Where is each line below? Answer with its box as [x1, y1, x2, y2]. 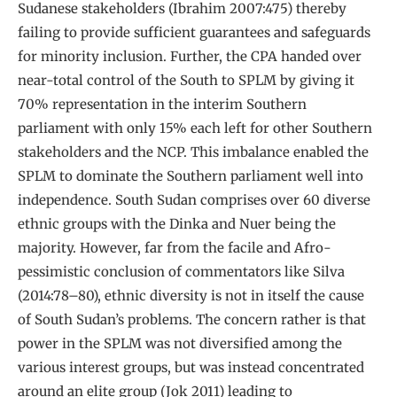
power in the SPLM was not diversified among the [18, 335, 342, 353]
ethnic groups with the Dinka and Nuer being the [18, 215, 336, 233]
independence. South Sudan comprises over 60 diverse [18, 191, 370, 209]
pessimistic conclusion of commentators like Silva [18, 263, 345, 281]
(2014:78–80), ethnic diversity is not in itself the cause [18, 287, 364, 305]
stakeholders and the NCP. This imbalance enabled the [18, 144, 369, 161]
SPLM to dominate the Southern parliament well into [18, 167, 363, 185]
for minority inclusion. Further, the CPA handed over [18, 48, 362, 66]
